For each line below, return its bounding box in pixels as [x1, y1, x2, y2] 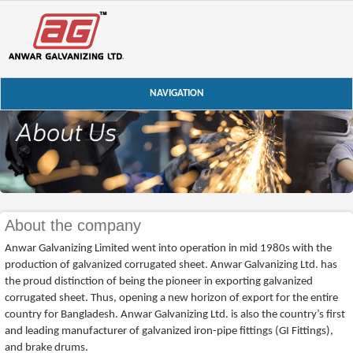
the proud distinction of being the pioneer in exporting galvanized [5, 275, 314, 288]
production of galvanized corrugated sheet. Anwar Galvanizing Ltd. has [5, 258, 338, 271]
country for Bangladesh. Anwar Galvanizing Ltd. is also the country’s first [5, 308, 346, 321]
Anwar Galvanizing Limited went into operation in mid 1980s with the [5, 242, 333, 255]
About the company [5, 216, 142, 234]
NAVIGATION [149, 88, 204, 98]
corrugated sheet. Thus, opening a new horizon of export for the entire [5, 292, 339, 304]
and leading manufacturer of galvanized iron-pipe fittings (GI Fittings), [5, 325, 334, 337]
